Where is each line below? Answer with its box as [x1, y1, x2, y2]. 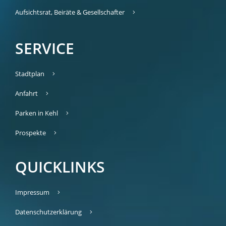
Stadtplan [15, 69, 44, 79]
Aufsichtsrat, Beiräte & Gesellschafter [15, 8, 125, 17]
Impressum [15, 188, 49, 197]
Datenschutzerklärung [15, 207, 82, 217]
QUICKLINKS [15, 156, 105, 178]
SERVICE [15, 38, 74, 59]
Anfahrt [15, 89, 38, 98]
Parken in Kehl [15, 108, 58, 118]
